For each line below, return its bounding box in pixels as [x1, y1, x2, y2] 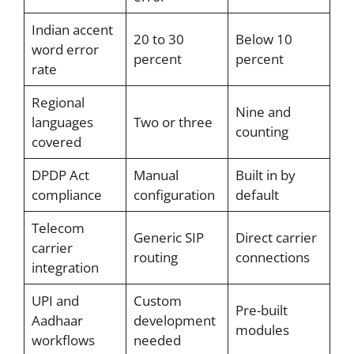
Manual [133, 165, 179, 184]
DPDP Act [31, 165, 89, 184]
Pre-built [235, 300, 288, 319]
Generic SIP [133, 228, 204, 247]
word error [31, 40, 99, 58]
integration [31, 258, 99, 277]
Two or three [133, 112, 213, 131]
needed [133, 330, 181, 349]
